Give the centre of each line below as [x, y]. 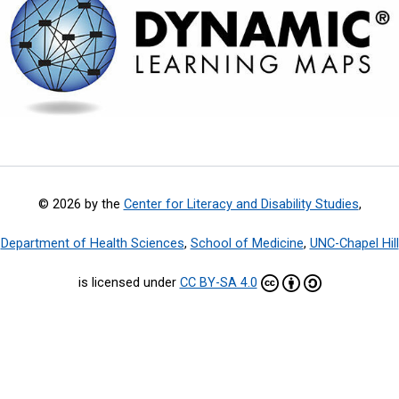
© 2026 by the [81, 204]
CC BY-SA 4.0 [218, 282]
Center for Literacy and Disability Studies [241, 204]
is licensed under [129, 282]
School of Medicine [247, 243]
